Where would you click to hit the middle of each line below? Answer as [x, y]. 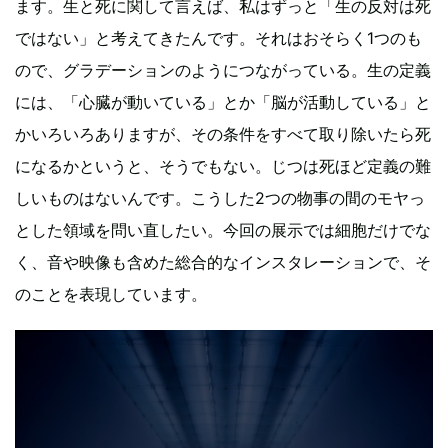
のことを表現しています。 [111, 293]
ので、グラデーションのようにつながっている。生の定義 [223, 69]
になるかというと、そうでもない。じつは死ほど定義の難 [223, 165]
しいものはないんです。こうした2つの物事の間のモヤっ [220, 197]
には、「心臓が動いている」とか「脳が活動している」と [223, 101]
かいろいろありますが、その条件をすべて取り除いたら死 [223, 133]
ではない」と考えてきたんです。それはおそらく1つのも [218, 37]
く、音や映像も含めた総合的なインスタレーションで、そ [223, 261]
